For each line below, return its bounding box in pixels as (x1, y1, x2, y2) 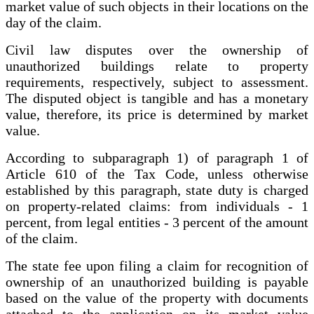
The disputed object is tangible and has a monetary (6, 90, 308, 107)
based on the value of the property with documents (6, 290, 308, 306)
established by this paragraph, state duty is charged (6, 182, 308, 198)
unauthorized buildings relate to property (6, 58, 308, 74)
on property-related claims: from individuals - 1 (6, 198, 308, 214)
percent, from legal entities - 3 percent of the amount (6, 214, 308, 231)
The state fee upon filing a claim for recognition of (6, 258, 308, 274)
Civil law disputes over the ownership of (6, 42, 308, 58)
